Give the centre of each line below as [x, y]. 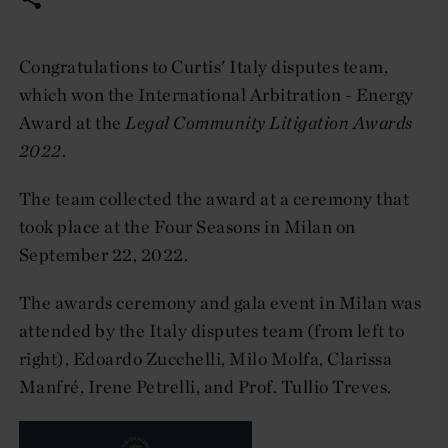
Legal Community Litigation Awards [269, 122]
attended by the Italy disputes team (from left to [212, 330]
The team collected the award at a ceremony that [214, 198]
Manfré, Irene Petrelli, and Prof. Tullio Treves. [205, 386]
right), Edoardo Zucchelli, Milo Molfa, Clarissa [206, 358]
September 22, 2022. [104, 254]
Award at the [72, 122]
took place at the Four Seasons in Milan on [187, 226]
